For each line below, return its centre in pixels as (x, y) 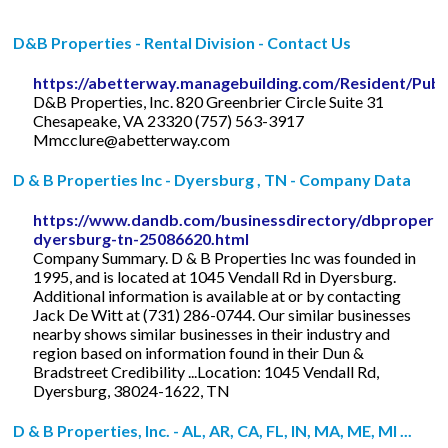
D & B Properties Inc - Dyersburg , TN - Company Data (212, 179)
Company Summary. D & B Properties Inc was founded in (225, 257)
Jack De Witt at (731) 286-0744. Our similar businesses (222, 314)
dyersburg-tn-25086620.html (141, 238)
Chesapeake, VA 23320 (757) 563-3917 (169, 120)
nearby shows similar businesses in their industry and (212, 333)
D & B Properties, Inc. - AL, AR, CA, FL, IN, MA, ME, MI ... (213, 430)
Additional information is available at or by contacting (217, 295)
